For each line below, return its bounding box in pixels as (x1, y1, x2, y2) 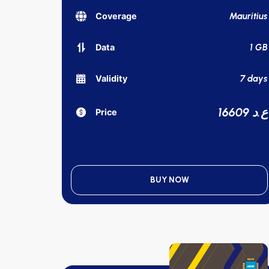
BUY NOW (150, 174, 189, 185)
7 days (240, 73, 268, 84)
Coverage (95, 11, 137, 22)
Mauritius (229, 10, 268, 22)
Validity (95, 73, 127, 84)
